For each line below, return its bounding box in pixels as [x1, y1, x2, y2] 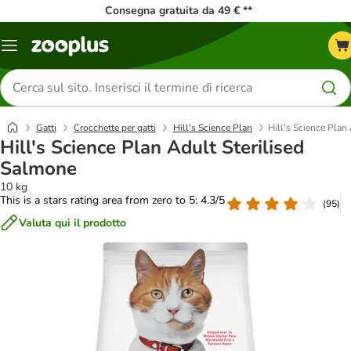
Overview [9, 43, 56, 59]
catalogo [9, 56, 51, 71]
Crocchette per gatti [74, 121, 156, 134]
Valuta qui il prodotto [19, 215, 126, 230]
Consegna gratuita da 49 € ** [104, 3, 252, 18]
